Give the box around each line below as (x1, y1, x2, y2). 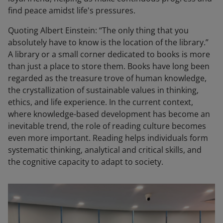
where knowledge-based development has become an (8, 108, 210, 119)
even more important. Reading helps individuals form (8, 132, 208, 143)
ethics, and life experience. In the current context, (8, 96, 193, 108)
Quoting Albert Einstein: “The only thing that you (8, 24, 189, 36)
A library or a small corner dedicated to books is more (8, 48, 210, 60)
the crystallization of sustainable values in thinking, (8, 84, 199, 96)
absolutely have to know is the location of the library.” (8, 36, 209, 48)
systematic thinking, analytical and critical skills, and (8, 144, 202, 155)
